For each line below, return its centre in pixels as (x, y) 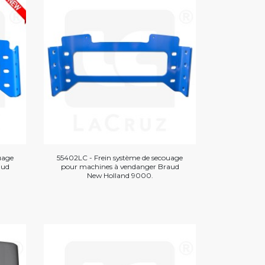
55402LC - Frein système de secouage (120, 158)
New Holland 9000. (120, 176)
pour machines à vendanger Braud (120, 167)
